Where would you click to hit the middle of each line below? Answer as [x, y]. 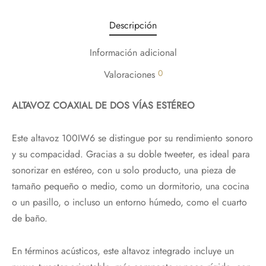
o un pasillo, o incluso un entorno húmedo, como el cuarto [129, 202]
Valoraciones [131, 74]
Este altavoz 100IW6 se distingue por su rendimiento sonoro [132, 138]
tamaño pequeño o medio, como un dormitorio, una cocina [131, 186]
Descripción [133, 25]
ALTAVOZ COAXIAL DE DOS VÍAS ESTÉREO [103, 105]
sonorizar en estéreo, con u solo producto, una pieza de [124, 170]
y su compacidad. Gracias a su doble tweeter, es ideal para [131, 154]
